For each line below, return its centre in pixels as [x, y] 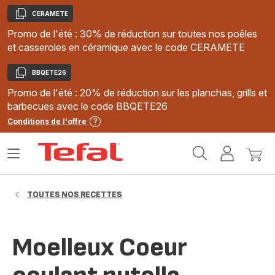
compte [254, 171]
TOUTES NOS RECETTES [74, 194]
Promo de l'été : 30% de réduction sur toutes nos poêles [132, 34]
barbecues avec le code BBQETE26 [87, 106]
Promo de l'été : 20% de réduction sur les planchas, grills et [137, 93]
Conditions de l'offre [47, 121]
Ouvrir [21, 158]
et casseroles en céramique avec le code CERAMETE [126, 47]
